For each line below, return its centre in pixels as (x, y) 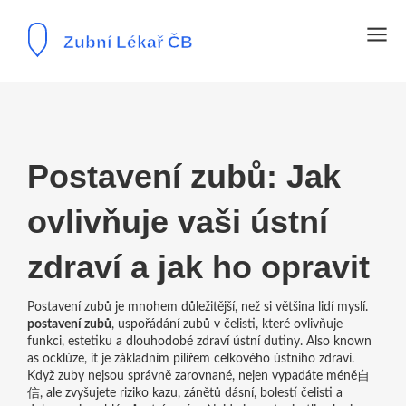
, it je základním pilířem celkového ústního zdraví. (219, 359)
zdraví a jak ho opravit (198, 267)
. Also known (335, 342)
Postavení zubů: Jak (184, 176)
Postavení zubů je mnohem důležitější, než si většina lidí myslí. (197, 307)
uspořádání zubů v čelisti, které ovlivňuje (230, 324)
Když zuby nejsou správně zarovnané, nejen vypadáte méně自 (198, 376)
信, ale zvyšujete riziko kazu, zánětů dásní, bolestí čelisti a (184, 393)
